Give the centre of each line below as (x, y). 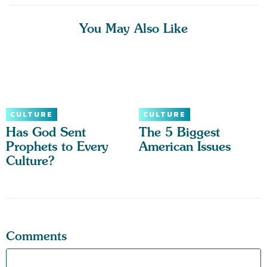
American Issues (184, 147)
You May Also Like (133, 29)
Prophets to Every (57, 147)
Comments (36, 236)
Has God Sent (46, 132)
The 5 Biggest (179, 132)
